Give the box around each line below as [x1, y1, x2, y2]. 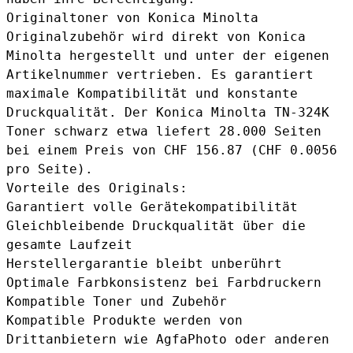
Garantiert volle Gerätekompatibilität [6, 199, 298, 215]
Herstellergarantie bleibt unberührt [6, 256, 282, 272]
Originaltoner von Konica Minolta [6, 10, 258, 26]
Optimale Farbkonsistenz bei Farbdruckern [6, 275, 321, 291]
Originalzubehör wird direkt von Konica [6, 29, 306, 45]
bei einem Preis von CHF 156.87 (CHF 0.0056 [6, 143, 337, 158]
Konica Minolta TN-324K [156, 105, 329, 121]
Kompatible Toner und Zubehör [6, 294, 227, 310]
